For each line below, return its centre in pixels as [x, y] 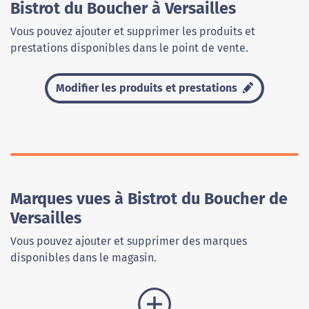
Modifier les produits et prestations [148, 88]
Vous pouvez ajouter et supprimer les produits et [133, 31]
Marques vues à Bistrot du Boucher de [149, 199]
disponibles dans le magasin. [83, 258]
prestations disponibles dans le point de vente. [129, 48]
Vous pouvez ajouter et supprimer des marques [129, 241]
